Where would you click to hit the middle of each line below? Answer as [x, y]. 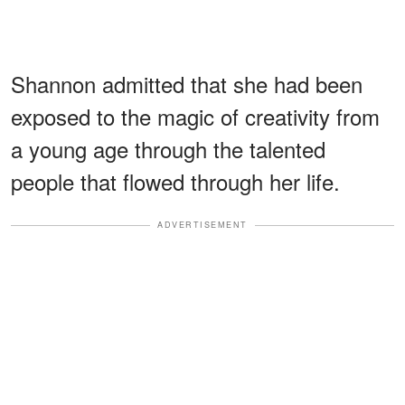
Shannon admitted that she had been [187, 84]
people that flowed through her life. [175, 182]
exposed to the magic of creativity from [195, 117]
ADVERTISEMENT [202, 225]
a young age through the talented [168, 149]
